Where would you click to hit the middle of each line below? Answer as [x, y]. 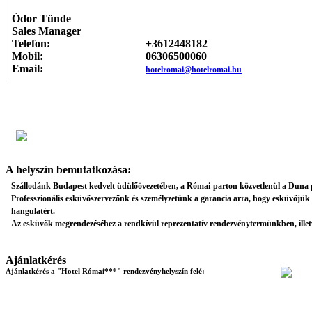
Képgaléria [49, 112]
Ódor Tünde [41, 18]
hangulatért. [33, 211]
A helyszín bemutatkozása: [68, 170]
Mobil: [28, 56]
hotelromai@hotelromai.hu [194, 70]
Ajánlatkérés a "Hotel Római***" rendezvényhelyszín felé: [105, 271]
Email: [28, 69]
